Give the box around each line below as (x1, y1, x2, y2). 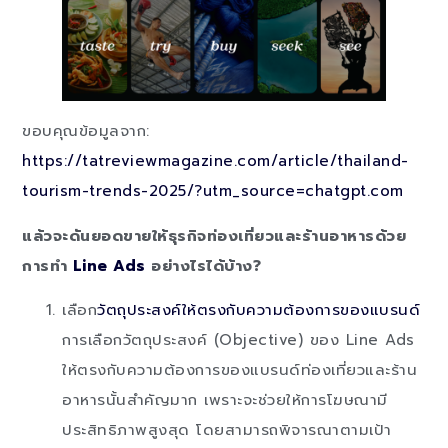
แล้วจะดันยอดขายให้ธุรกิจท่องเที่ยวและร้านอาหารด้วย (22, 224, 407, 247)
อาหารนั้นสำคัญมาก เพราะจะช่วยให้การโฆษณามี (62, 389, 388, 412)
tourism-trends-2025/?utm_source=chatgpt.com (22, 180, 404, 203)
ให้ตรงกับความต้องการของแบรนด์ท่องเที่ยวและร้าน (62, 359, 418, 382)
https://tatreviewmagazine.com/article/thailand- (22, 150, 409, 173)
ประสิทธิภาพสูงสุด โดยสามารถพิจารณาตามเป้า (62, 419, 392, 442)
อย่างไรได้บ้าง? (145, 254, 262, 277)
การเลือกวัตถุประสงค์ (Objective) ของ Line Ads (62, 329, 415, 352)
